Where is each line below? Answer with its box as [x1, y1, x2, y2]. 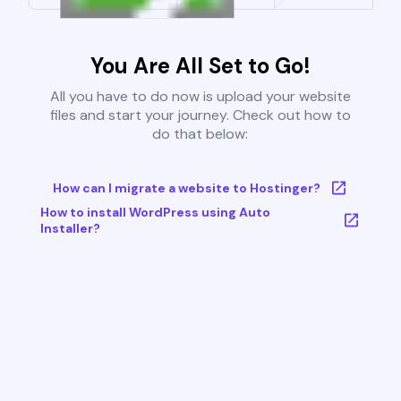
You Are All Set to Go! [90, 52, 311, 81]
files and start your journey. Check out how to [49, 106, 351, 125]
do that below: [152, 124, 249, 144]
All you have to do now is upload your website [49, 87, 351, 107]
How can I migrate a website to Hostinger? [52, 180, 320, 197]
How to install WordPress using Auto [39, 204, 270, 221]
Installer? [39, 220, 100, 237]
